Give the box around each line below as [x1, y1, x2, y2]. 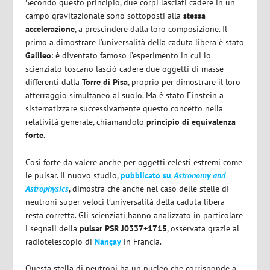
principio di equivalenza [146, 116, 236, 128]
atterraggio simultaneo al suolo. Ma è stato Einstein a [25, 90, 224, 101]
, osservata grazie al [167, 222, 240, 234]
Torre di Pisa [82, 77, 128, 88]
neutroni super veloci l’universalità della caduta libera [25, 196, 225, 207]
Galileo [25, 50, 52, 61]
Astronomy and [174, 169, 226, 181]
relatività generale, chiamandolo [25, 116, 147, 128]
